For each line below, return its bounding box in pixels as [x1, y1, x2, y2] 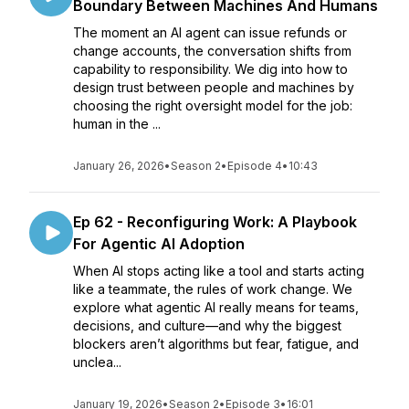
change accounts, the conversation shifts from [73, 43, 351, 58]
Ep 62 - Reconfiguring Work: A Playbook [73, 213, 357, 231]
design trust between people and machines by [73, 79, 354, 95]
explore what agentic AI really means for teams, [73, 299, 359, 315]
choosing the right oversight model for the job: [73, 98, 352, 113]
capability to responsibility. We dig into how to [73, 61, 348, 77]
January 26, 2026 [73, 159, 164, 173]
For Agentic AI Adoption [73, 235, 245, 253]
